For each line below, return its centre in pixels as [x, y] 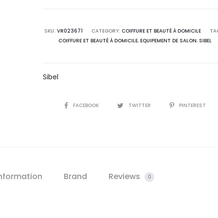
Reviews [126, 176]
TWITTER [140, 105]
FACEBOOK [86, 105]
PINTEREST [192, 105]
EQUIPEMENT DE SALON [168, 41]
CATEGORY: [107, 31]
